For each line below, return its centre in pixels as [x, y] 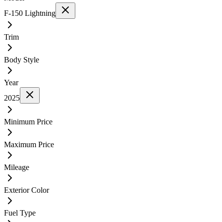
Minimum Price [28, 121]
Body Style [22, 59]
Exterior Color [27, 190]
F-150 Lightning [30, 13]
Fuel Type [20, 213]
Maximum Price [29, 144]
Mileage [17, 167]
